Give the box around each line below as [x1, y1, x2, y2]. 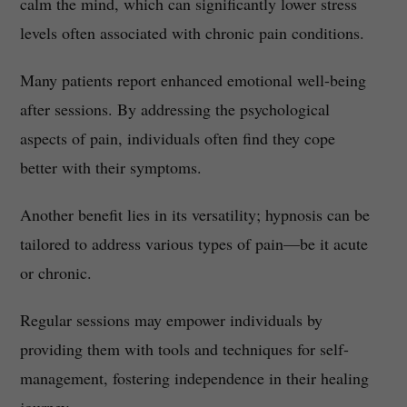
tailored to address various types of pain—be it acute [19, 233, 368, 255]
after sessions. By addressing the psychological [19, 98, 330, 121]
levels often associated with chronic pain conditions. [19, 22, 364, 45]
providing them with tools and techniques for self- [19, 338, 349, 361]
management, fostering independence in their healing [19, 367, 369, 390]
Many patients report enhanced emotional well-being [19, 69, 366, 92]
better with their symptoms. [19, 156, 202, 179]
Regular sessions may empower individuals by [19, 309, 323, 332]
